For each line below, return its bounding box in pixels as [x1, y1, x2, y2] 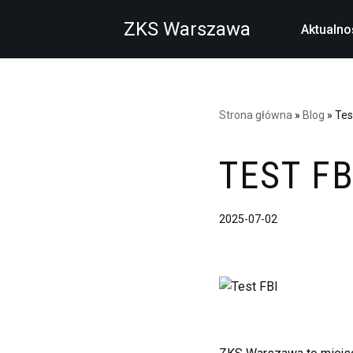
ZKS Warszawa [124, 18, 251, 40]
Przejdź [12, 35, 54, 50]
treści [12, 75, 43, 90]
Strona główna [218, 109, 292, 121]
